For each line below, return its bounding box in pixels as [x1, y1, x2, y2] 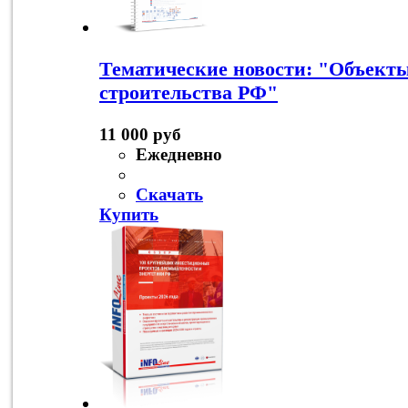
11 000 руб [99, 125, 181, 145]
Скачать [136, 185, 203, 205]
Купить [99, 205, 158, 225]
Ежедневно [136, 145, 222, 165]
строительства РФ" [99, 81, 278, 105]
